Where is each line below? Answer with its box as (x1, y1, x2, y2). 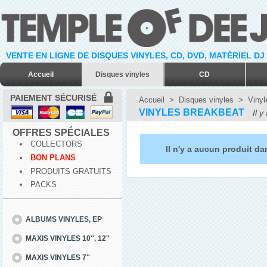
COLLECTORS (30, 139, 82, 149)
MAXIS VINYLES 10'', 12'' (26, 234, 110, 243)
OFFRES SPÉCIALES (12, 128, 110, 138)
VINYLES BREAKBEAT (139, 107, 244, 117)
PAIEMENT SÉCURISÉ (10, 93, 97, 103)
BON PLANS (30, 153, 76, 162)
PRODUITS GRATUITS (30, 166, 111, 176)
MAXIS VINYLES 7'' (26, 253, 90, 262)
